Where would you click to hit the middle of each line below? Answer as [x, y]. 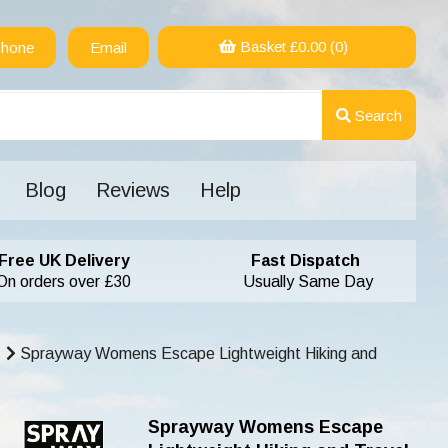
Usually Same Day [291, 281]
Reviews [132, 190]
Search [376, 115]
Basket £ [266, 46]
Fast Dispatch [291, 260]
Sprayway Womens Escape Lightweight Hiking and [196, 353]
